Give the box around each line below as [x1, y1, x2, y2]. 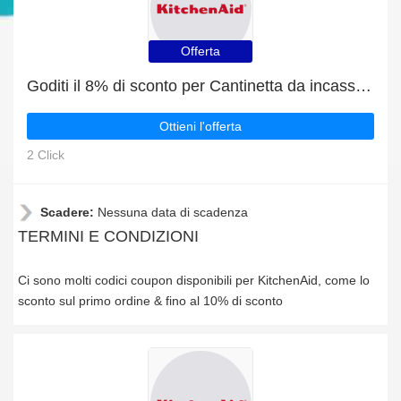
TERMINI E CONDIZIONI [18, 227, 199, 245]
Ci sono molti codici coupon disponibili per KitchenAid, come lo [18, 273, 370, 287]
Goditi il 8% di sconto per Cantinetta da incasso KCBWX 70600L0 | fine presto [355, 77, 371, 95]
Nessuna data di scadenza [98, 205, 248, 219]
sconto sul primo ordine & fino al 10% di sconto [18, 294, 283, 308]
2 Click [27, 148, 64, 162]
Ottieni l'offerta [159, 119, 242, 133]
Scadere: [40, 205, 98, 219]
